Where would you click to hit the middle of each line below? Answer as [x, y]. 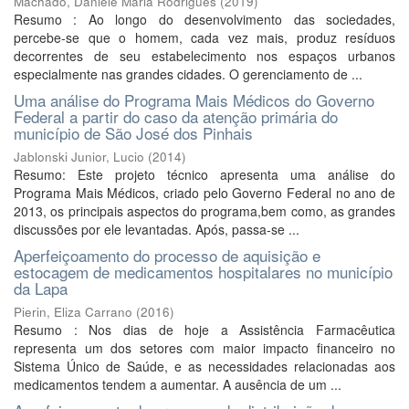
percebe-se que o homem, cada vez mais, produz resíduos [204, 37]
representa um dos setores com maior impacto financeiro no [204, 348]
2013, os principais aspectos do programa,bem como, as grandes [204, 211]
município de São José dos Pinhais [133, 133]
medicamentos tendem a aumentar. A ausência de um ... [178, 384]
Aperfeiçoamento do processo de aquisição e [167, 255]
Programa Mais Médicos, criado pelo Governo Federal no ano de [204, 193]
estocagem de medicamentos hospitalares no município [203, 272]
